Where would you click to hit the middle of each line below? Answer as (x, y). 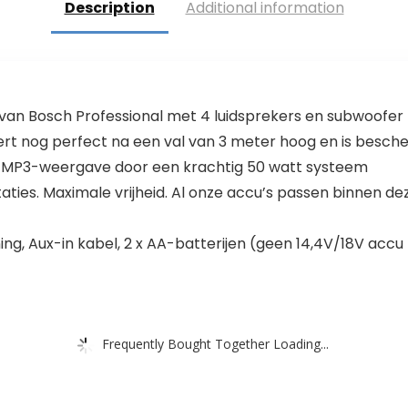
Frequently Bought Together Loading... (215, 343)
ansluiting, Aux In (102, 29)
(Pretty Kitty (85, 47)
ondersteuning (281, 29)
